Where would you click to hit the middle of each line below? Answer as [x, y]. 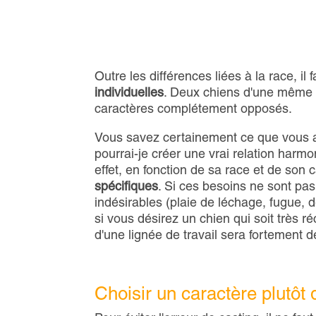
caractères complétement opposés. [194, 109]
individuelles [129, 92]
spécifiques [127, 186]
